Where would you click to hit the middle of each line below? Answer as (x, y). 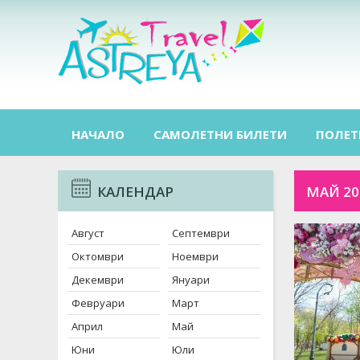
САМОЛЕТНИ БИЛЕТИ (220, 134)
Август (88, 233)
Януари (191, 280)
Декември (98, 280)
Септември (201, 233)
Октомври (98, 256)
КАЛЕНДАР (132, 192)
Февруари (98, 303)
